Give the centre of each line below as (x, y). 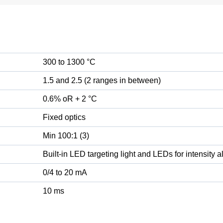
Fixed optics (64, 117)
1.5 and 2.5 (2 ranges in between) (102, 80)
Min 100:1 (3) (66, 136)
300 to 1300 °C (69, 62)
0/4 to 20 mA (65, 172)
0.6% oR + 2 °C (70, 99)
